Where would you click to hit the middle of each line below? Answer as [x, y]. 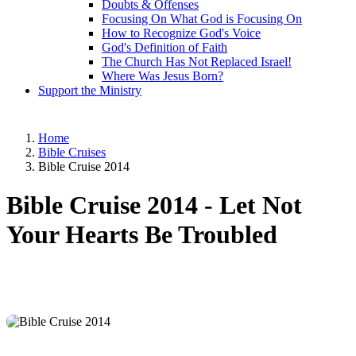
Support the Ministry [90, 90]
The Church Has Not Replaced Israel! [197, 62]
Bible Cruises [72, 152]
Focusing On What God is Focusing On [202, 19]
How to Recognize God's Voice [181, 33]
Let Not [261, 205]
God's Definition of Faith [164, 47]
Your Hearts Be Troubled [142, 235]
